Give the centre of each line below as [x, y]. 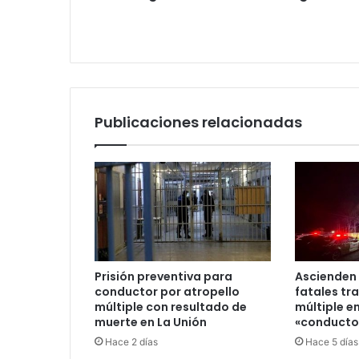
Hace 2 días [131, 341]
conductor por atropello [167, 291]
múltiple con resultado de [171, 307]
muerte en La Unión [151, 322]
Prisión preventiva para [163, 276]
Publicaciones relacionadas [198, 122]
